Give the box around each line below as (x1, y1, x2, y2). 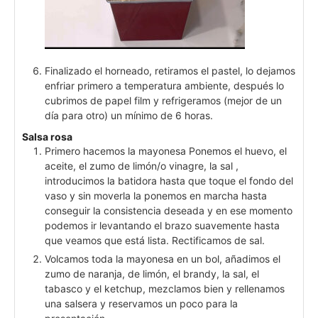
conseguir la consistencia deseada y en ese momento (45, 204, 292, 216)
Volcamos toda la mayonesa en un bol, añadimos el (45, 252, 280, 265)
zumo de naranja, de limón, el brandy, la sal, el (45, 267, 259, 280)
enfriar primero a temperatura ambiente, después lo (45, 79, 284, 92)
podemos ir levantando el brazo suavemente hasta (45, 219, 280, 231)
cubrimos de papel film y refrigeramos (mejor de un (45, 94, 282, 106)
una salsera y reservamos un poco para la (45, 297, 238, 309)
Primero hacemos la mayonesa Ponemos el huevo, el (45, 144, 287, 157)
